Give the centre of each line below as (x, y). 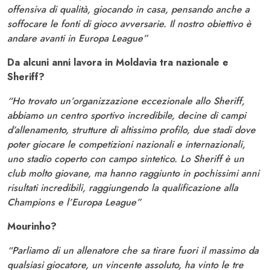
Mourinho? (32, 227)
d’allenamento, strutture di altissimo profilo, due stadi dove (131, 130)
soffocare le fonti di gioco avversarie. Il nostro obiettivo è (129, 24)
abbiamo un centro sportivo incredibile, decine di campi (127, 116)
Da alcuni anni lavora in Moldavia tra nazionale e (118, 63)
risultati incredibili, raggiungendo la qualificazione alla (123, 188)
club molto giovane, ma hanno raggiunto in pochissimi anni (133, 174)
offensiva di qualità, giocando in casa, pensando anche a (128, 10)
